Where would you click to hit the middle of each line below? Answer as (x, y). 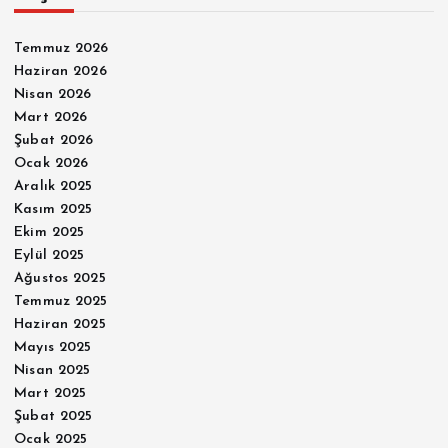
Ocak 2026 (51, 164)
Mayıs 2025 (53, 348)
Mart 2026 (51, 118)
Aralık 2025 (53, 187)
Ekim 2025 (49, 233)
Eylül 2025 (49, 256)
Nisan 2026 (53, 95)
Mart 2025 (50, 394)
